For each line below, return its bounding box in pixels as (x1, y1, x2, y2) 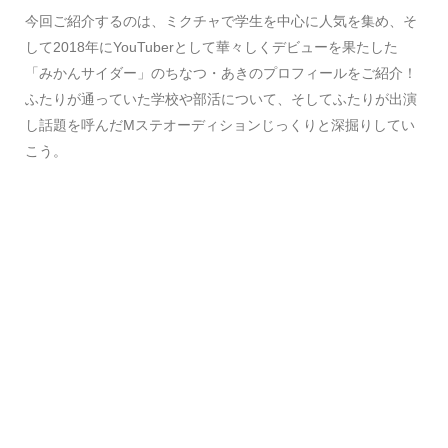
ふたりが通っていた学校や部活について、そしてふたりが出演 (25, 91, 417, 107)
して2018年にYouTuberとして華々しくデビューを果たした (25, 39, 398, 55)
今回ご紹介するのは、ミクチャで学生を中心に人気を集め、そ (25, 13, 417, 29)
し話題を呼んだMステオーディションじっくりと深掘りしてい (25, 117, 415, 133)
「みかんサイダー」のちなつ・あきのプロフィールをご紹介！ (25, 65, 417, 81)
